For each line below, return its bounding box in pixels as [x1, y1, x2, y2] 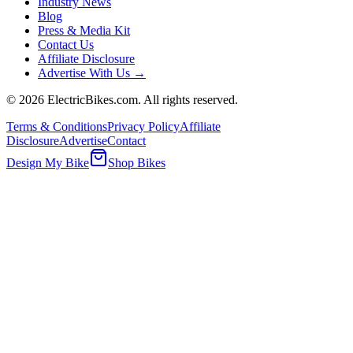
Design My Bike [6, 156, 89, 170]
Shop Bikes [108, 156, 165, 170]
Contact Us [38, 38, 94, 52]
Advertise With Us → [38, 66, 146, 80]
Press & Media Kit [38, 24, 130, 38]
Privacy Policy [107, 120, 180, 134]
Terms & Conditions [6, 120, 107, 134]
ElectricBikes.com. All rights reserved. [44, 93, 238, 107]
